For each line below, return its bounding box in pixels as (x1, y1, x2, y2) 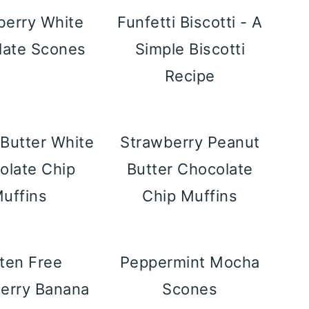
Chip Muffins (142, 187, 238, 205)
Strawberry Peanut (120, 133, 260, 151)
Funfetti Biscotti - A (117, 13, 263, 31)
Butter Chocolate (126, 160, 253, 178)
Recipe (164, 67, 215, 85)
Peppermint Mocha (119, 253, 260, 271)
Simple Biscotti (134, 40, 246, 58)
